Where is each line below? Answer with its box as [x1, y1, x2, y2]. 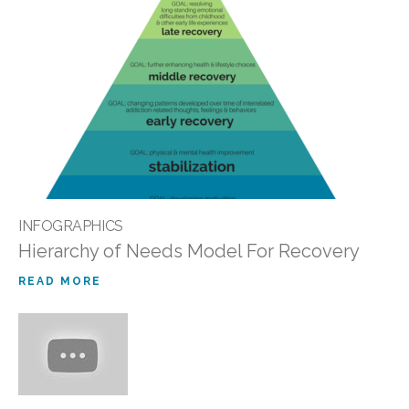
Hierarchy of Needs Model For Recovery [18, 239, 360, 262]
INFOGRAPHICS [18, 216, 123, 235]
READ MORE [18, 274, 101, 288]
